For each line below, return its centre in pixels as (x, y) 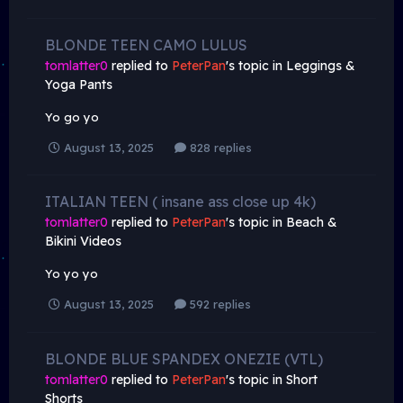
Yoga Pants (79, 85)
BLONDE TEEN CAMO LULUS (146, 45)
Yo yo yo (72, 274)
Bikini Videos (83, 242)
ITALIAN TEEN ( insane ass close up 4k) (180, 202)
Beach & (312, 223)
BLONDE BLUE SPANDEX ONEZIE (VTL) (184, 358)
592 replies (219, 304)
